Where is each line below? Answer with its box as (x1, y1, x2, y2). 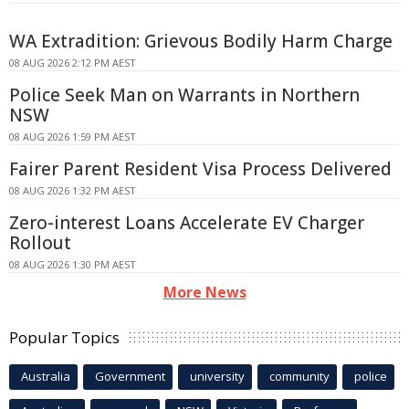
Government (95, 368, 165, 385)
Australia (21, 368, 70, 385)
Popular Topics (9, 327, 120, 349)
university (190, 368, 245, 385)
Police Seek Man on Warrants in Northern (9, 83, 360, 108)
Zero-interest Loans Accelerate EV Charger (9, 211, 364, 236)
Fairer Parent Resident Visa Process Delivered (9, 157, 392, 182)
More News (163, 282, 246, 303)
